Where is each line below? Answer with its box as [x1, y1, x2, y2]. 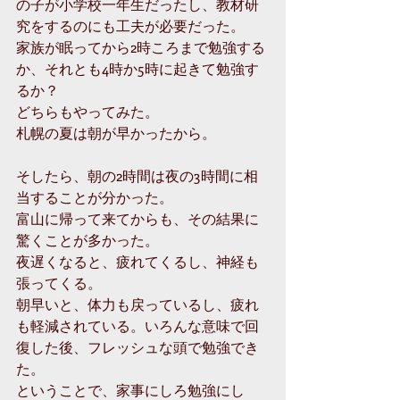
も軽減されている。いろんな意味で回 [16, 316, 259, 336]
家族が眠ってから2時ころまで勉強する [16, 37, 265, 57]
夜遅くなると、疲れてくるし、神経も [16, 252, 259, 271]
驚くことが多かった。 [16, 230, 159, 250]
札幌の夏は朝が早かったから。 [16, 123, 216, 143]
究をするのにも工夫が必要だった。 [16, 16, 245, 36]
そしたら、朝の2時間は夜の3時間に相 [16, 166, 258, 186]
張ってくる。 [16, 273, 102, 293]
